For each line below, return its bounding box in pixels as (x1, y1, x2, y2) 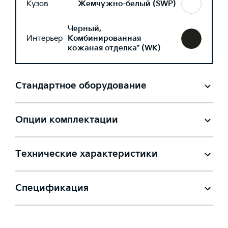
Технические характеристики (15, 149, 158, 159)
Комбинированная (68, 34, 141, 43)
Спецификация (15, 183, 89, 193)
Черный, (68, 24, 101, 34)
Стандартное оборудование (15, 80, 147, 91)
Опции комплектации (15, 115, 118, 125)
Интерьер (26, 34, 63, 43)
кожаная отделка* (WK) (68, 43, 161, 53)
